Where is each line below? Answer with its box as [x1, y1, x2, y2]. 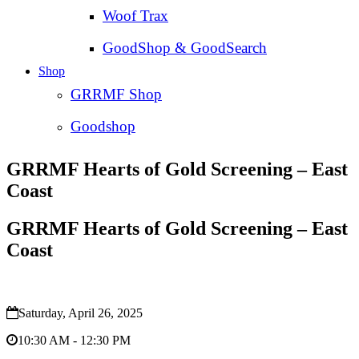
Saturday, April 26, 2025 [18, 306, 143, 321]
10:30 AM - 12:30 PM [18, 333, 131, 348]
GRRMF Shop [71, 86, 162, 103]
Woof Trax [103, 7, 168, 25]
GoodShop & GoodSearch [103, 39, 267, 57]
